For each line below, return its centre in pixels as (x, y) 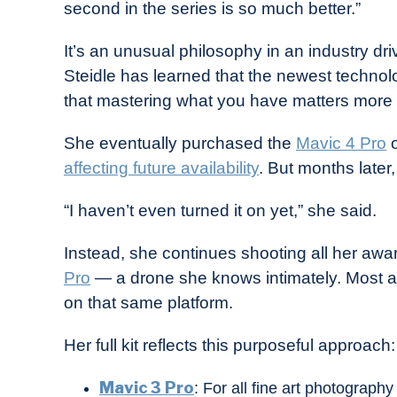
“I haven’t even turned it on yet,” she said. (220, 211)
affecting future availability (161, 168)
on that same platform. (148, 303)
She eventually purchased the (180, 144)
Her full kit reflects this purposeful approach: (230, 346)
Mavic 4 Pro (341, 144)
